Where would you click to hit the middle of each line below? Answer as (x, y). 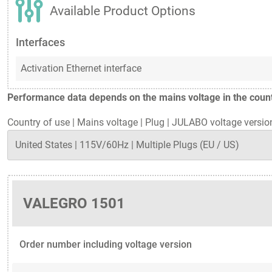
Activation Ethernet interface (81, 69)
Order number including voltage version (106, 244)
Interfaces (40, 43)
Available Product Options (123, 11)
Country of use (39, 123)
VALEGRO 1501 (74, 203)
